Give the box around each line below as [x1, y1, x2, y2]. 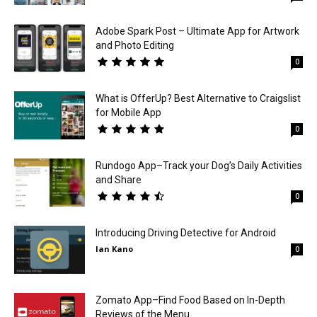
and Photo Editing [96, 39, 174, 51]
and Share [96, 173, 142, 185]
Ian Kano [96, 243, 133, 254]
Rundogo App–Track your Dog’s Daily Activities [96, 159, 302, 171]
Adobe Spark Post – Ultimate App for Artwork [96, 25, 299, 37]
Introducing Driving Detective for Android [96, 226, 276, 238]
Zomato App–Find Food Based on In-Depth [96, 294, 285, 306]
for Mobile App [96, 106, 161, 118]
